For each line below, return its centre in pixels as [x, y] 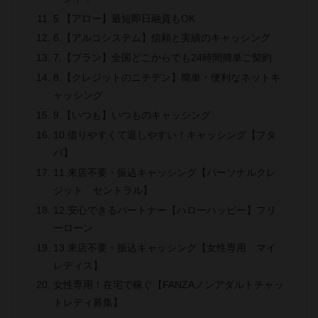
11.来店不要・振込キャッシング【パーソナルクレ [164, 172]
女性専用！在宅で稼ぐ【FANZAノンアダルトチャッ [168, 285]
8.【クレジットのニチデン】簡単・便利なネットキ [166, 78]
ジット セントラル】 [103, 190]
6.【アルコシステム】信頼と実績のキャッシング [161, 38]
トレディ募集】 [88, 303]
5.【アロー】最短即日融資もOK [124, 18]
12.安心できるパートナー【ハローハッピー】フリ [164, 210]
